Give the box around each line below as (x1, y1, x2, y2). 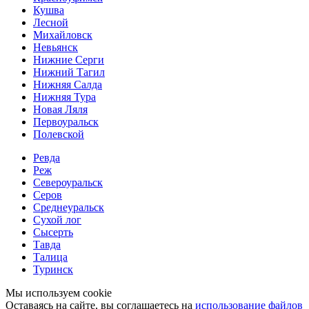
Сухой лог (33, 213, 81, 226)
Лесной (33, 16, 68, 28)
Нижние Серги (33, 53, 104, 66)
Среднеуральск (33, 201, 104, 213)
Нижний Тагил (33, 66, 105, 78)
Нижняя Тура (33, 90, 96, 103)
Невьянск (33, 41, 78, 53)
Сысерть (33, 226, 73, 238)
